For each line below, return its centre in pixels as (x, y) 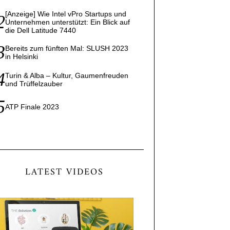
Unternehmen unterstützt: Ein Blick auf (67, 22)
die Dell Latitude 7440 (40, 31)
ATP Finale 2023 (32, 107)
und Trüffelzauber (34, 84)
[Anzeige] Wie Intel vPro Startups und (65, 14)
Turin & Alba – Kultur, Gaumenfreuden (66, 76)
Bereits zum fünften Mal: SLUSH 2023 (66, 49)
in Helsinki (21, 57)
